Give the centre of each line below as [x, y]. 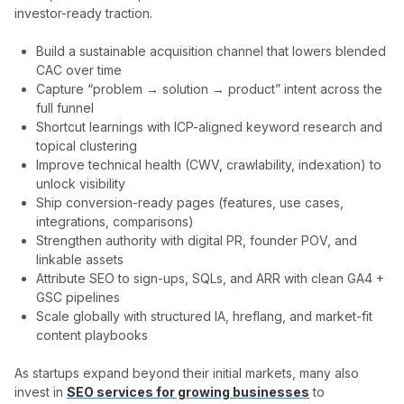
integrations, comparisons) [115, 221]
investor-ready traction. [83, 13]
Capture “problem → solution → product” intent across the [209, 89]
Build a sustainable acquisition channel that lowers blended [211, 51]
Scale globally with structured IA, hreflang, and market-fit [204, 316]
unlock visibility [81, 184]
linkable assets [80, 259]
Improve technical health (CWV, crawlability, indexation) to [209, 165]
